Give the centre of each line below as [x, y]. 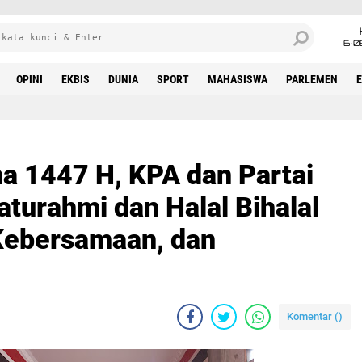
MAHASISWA [238, 79]
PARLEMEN [312, 79]
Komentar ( [313, 316]
